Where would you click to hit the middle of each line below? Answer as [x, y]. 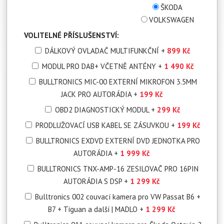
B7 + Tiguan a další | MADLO [94, 209]
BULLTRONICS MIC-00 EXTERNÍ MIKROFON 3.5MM [118, 81]
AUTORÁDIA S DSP [94, 181]
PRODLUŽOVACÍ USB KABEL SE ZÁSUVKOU [103, 125]
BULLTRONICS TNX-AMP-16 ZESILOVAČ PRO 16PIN [118, 168]
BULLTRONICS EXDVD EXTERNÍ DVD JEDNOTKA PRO [118, 140]
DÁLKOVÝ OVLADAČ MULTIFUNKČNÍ [103, 50]
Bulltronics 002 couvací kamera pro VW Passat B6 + [118, 196]
